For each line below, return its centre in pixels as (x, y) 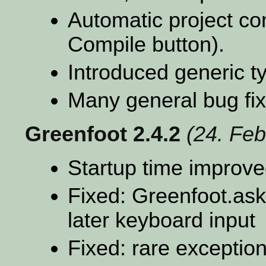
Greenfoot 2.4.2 (103, 134)
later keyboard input (161, 220)
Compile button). (146, 44)
